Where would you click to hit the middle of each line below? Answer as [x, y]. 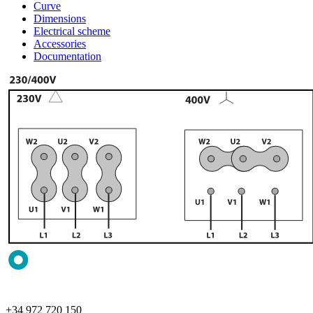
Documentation [67, 57]
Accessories [60, 44]
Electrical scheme [72, 31]
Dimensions [60, 19]
